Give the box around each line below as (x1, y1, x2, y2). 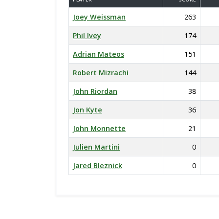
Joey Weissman (73, 12, 126, 22)
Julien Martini (73, 142, 120, 152)
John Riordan (73, 87, 117, 96)
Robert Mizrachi (73, 68, 129, 77)
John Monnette (73, 124, 126, 133)
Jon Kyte (73, 105, 102, 114)
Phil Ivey (73, 31, 101, 40)
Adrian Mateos (73, 49, 124, 59)
